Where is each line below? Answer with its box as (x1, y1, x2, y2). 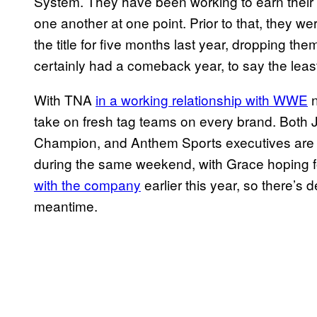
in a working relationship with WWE (96, 89, 308, 109)
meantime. (34, 195, 98, 215)
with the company (34, 174, 141, 194)
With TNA (34, 89, 96, 109)
